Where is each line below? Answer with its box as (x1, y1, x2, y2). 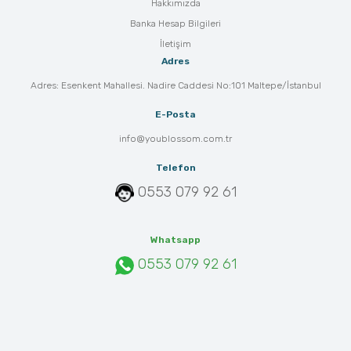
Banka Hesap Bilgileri (130, 18, 221, 30)
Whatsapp (150, 234, 201, 246)
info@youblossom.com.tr (119, 133, 232, 145)
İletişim (160, 38, 191, 50)
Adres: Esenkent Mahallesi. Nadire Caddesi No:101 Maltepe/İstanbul (30, 80, 321, 92)
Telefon (155, 162, 196, 174)
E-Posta (155, 109, 196, 121)
